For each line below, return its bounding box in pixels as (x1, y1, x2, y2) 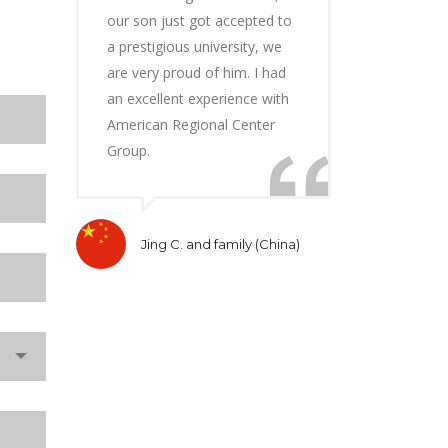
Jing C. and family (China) (141, 236, 300, 252)
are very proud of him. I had (107, 63, 286, 82)
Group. (107, 141, 150, 160)
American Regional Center (107, 115, 275, 134)
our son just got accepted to (107, 11, 292, 30)
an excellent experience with (107, 89, 289, 108)
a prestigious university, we (107, 37, 282, 56)
